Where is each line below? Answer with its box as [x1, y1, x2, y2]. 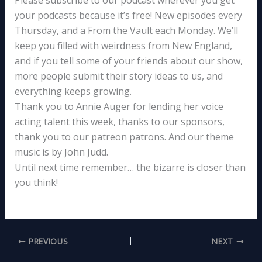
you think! [14, 176, 58, 189]
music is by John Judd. [14, 146, 108, 159]
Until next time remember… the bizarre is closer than [14, 161, 246, 174]
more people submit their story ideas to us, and [14, 70, 223, 83]
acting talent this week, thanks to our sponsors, [14, 115, 225, 129]
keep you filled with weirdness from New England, [14, 39, 232, 53]
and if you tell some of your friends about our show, [14, 54, 243, 68]
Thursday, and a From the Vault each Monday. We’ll [14, 24, 238, 37]
